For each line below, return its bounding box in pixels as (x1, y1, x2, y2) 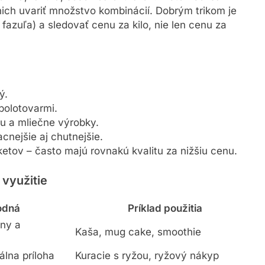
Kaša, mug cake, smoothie (75, 228, 201, 240)
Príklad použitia (127, 204, 202, 216)
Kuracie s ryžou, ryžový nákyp (75, 251, 219, 264)
